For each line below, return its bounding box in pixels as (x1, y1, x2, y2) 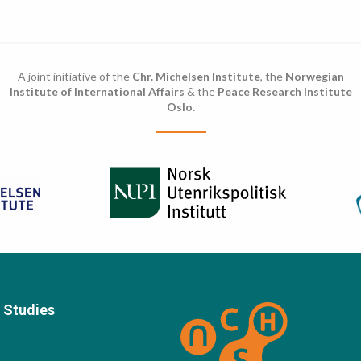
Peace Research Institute (217, 85, 352, 99)
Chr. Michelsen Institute (131, 69, 260, 84)
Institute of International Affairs (9, 85, 187, 99)
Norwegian (284, 69, 344, 84)
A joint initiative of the (17, 69, 132, 84)
